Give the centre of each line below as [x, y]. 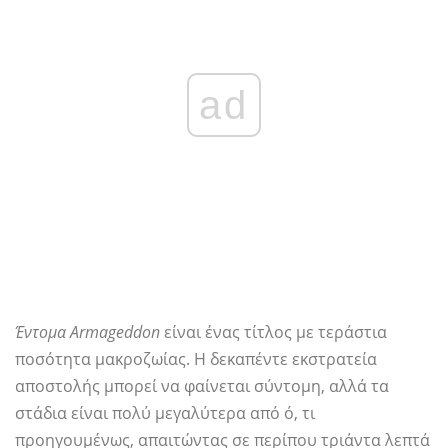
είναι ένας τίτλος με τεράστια [273, 332]
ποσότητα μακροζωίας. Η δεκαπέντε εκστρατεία [196, 359]
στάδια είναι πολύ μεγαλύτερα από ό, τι [165, 413]
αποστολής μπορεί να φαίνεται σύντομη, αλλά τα [202, 386]
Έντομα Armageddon [87, 332]
